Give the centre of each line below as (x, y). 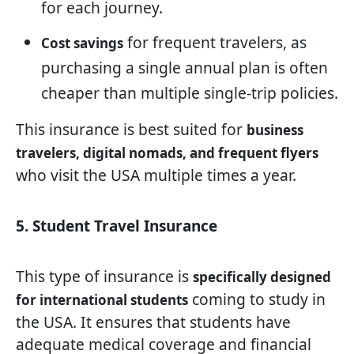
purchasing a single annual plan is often (185, 68)
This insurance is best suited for (131, 130)
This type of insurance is (104, 277)
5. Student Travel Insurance (117, 226)
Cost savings (82, 43)
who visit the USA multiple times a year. (156, 175)
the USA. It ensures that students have (153, 322)
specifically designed (262, 277)
